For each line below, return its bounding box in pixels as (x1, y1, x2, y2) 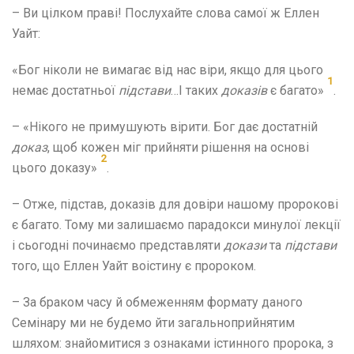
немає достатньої (12, 83, 119, 98)
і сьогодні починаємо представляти (12, 238, 224, 253)
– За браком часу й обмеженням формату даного (12, 295, 303, 310)
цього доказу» (12, 160, 100, 175)
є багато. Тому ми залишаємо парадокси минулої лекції (12, 217, 341, 232)
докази (224, 238, 266, 253)
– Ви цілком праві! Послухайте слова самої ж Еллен (12, 6, 319, 21)
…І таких (171, 83, 221, 98)
